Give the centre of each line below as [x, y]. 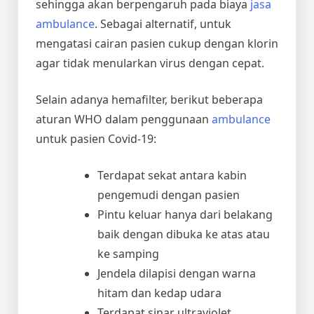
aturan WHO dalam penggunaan [124, 119]
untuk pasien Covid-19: [96, 138]
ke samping [128, 253]
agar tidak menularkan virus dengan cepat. [150, 63]
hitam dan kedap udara [159, 293]
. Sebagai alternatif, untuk [163, 23]
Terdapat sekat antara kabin [172, 175]
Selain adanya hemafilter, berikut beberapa [149, 99]
